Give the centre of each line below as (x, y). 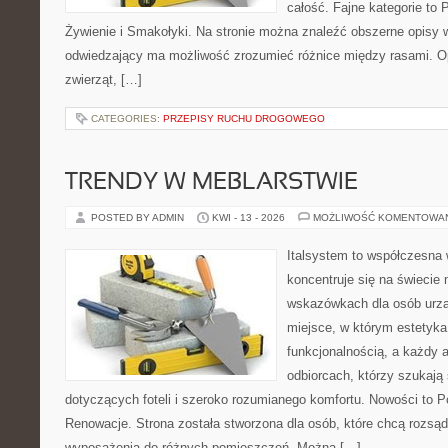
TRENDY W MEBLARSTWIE (211, 183)
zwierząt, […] (103, 79)
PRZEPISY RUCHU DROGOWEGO (244, 118)
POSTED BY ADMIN (139, 217)
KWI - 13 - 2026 (248, 217)
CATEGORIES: (127, 118)
